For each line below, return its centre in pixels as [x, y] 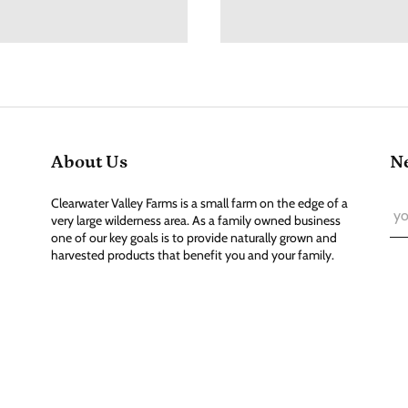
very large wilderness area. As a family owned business [196, 220]
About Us [89, 162]
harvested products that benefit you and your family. [194, 255]
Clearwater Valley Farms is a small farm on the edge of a [199, 203]
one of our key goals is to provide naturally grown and [194, 238]
